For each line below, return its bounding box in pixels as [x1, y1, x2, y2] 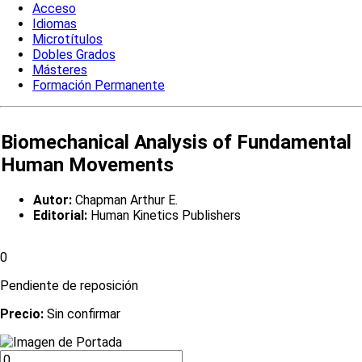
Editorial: [33, 207, 87, 223]
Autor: [33, 192, 72, 208]
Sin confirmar [47, 306, 120, 322]
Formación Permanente [32, 78, 165, 94]
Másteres [32, 62, 87, 78]
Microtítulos [32, 32, 103, 48]
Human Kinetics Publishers [87, 207, 241, 223]
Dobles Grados [32, 47, 116, 63]
